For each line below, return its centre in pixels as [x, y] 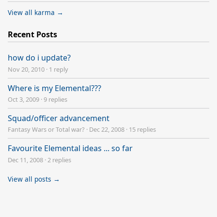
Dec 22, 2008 [107, 130]
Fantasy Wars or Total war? [46, 130]
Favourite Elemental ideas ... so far [70, 148]
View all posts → [34, 179]
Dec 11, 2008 [25, 160]
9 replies [55, 99]
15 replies [142, 130]
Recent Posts [32, 34]
